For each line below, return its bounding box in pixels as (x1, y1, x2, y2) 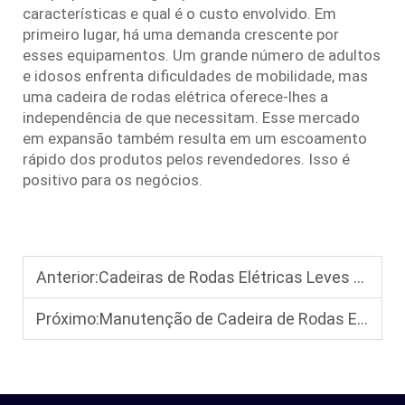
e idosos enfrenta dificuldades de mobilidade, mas (23, 66, 368, 85)
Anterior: (36, 267, 99, 287)
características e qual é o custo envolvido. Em (23, 4, 336, 23)
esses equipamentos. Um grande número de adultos (23, 45, 381, 64)
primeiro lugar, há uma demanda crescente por (23, 24, 339, 43)
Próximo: (36, 308, 99, 328)
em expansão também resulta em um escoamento (23, 128, 367, 147)
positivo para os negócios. (23, 170, 202, 189)
